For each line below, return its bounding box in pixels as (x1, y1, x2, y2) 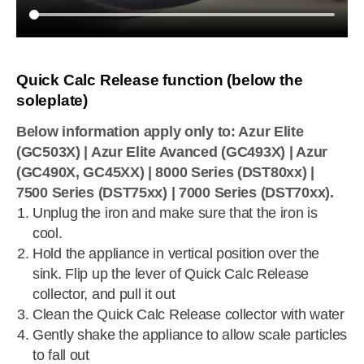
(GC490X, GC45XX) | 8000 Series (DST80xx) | (16, 164, 314, 180)
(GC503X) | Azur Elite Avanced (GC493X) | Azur (16, 144, 327, 160)
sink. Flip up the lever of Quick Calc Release (32, 266, 309, 282)
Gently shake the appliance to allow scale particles (32, 327, 348, 343)
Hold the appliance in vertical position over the (32, 245, 320, 262)
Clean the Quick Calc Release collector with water (32, 306, 344, 323)
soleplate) (16, 92, 89, 109)
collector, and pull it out (32, 286, 175, 302)
